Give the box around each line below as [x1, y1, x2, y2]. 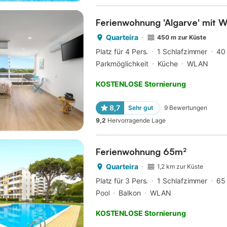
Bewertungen [169, 103, 207, 111]
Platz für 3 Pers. [95, 176, 148, 185]
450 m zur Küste [157, 33, 207, 41]
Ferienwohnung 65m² [95, 145, 186, 157]
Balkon [119, 188, 141, 197]
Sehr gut [128, 103, 154, 111]
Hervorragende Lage [107, 116, 166, 124]
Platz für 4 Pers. [95, 47, 148, 56]
